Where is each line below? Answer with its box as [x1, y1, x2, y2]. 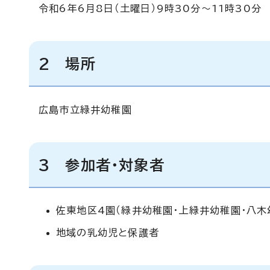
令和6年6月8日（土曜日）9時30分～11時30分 [39, 4, 262, 13]
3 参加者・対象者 [39, 158, 165, 172]
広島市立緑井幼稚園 [39, 105, 132, 115]
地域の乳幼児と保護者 [56, 228, 159, 237]
